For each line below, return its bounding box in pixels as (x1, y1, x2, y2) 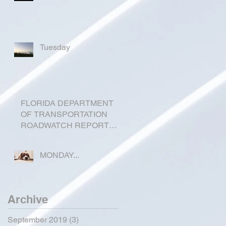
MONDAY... (40, 150, 79, 160)
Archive (8, 193, 48, 206)
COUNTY (21, 143, 55, 152)
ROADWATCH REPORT (21, 121, 109, 130)
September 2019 (8, 215, 67, 224)
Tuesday (40, 42, 70, 52)
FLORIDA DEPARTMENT (21, 98, 114, 108)
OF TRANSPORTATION (21, 109, 107, 119)
